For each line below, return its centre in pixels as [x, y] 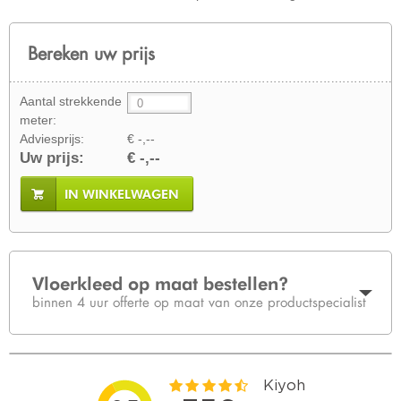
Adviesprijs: [52, 139]
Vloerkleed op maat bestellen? [161, 283]
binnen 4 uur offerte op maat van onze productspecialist [199, 302]
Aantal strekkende [71, 101]
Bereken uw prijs [91, 53]
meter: [38, 120]
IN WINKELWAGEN [122, 194]
